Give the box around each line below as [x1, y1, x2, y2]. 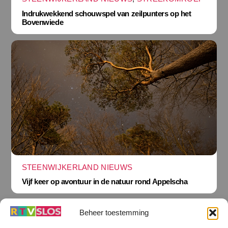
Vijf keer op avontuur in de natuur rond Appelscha [21, 177, 188, 186]
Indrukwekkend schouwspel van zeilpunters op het [21, 9, 191, 18]
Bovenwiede [21, 17, 64, 26]
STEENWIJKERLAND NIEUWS [21, 162, 133, 172]
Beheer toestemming [79, 208, 149, 217]
